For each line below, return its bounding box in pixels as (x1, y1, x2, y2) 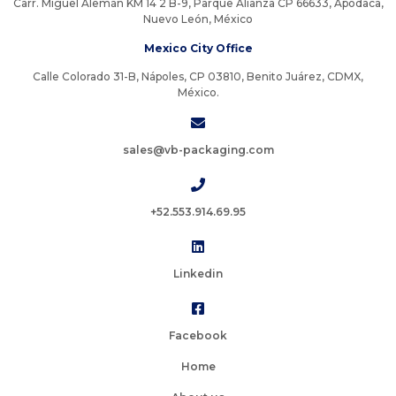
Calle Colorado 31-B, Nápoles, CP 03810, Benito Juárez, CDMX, (33, 70, 363, 84)
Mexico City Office (143, 41, 253, 55)
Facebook (169, 328, 227, 342)
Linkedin (173, 266, 223, 280)
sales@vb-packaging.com (122, 142, 274, 156)
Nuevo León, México (143, 12, 253, 27)
